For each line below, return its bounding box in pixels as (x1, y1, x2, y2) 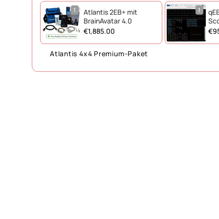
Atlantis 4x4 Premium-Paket (50, 49, 149, 59)
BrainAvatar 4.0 (84, 16, 132, 26)
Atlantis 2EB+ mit (84, 7, 137, 17)
